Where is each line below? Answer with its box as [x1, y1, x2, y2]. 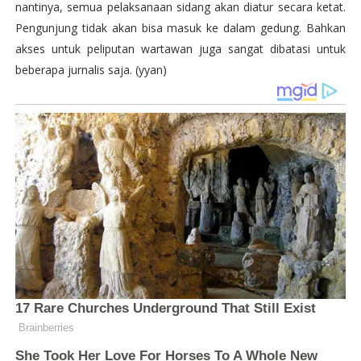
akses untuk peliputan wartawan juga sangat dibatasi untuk [15, 40, 346, 56]
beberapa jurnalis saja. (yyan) [15, 61, 167, 77]
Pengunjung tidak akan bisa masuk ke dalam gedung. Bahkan [15, 19, 346, 35]
